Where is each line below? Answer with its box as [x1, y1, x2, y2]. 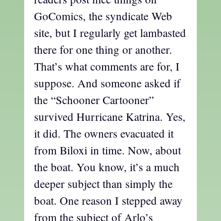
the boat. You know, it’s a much [34, 159, 180, 175]
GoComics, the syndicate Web [34, 8, 172, 24]
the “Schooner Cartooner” [34, 92, 154, 108]
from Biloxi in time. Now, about [34, 143, 181, 158]
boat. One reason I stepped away [34, 193, 183, 208]
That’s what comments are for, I [34, 59, 180, 74]
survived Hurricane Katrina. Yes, [34, 109, 185, 124]
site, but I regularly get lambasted [34, 25, 186, 40]
